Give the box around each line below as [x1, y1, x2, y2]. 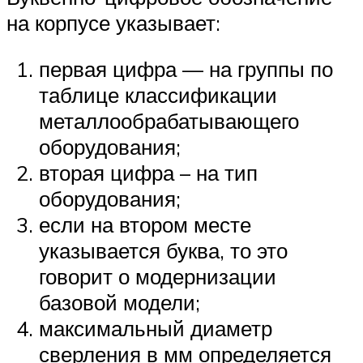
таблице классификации [39, 82, 277, 109]
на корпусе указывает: [6, 9, 220, 36]
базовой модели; [39, 289, 200, 316]
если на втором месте [39, 211, 251, 238]
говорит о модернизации [39, 263, 276, 290]
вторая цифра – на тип [39, 160, 258, 186]
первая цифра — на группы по [39, 56, 333, 83]
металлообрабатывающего [39, 108, 299, 135]
